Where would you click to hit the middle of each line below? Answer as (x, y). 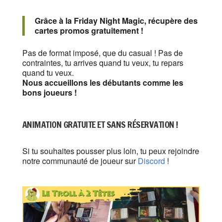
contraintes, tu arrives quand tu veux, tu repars (103, 63)
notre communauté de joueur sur (79, 161)
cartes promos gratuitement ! (89, 31)
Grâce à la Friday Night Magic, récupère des (116, 21)
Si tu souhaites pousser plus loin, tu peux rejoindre (111, 151)
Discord (150, 161)
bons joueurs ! (49, 93)
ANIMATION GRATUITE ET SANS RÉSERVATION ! (100, 125)
